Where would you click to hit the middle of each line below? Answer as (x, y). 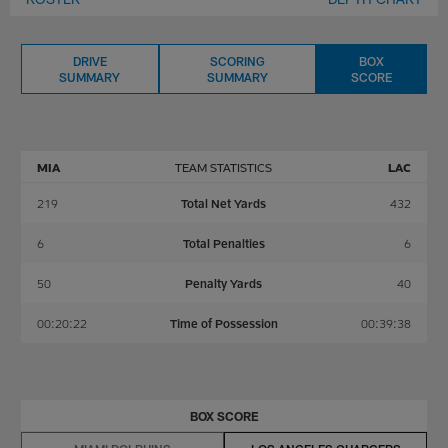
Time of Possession (223, 323)
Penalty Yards (224, 283)
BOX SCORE (224, 416)
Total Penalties (223, 243)
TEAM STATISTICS (224, 167)
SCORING (238, 61)
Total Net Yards (224, 203)
